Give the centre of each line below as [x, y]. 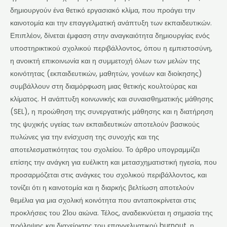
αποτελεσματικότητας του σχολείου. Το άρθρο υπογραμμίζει [105, 149]
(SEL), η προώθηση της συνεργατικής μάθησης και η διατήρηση [112, 111]
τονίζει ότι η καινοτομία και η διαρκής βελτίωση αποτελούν [102, 187]
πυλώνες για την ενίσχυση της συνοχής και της [85, 137]
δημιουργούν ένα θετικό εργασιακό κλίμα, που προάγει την [103, 10]
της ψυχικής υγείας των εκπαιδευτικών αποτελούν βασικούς [105, 124]
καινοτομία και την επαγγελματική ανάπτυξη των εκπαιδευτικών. [111, 23]
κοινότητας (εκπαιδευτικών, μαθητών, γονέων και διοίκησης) [106, 73]
